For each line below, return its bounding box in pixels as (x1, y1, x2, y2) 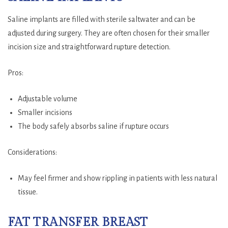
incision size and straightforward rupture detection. (8, 42, 170, 51)
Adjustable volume (18, 94, 77, 103)
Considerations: (8, 148, 57, 156)
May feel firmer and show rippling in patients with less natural (18, 174, 217, 182)
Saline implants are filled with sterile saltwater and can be (8, 15, 195, 23)
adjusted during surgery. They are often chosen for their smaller (8, 28, 210, 37)
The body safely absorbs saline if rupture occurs (18, 122, 169, 130)
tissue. (18, 187, 38, 196)
